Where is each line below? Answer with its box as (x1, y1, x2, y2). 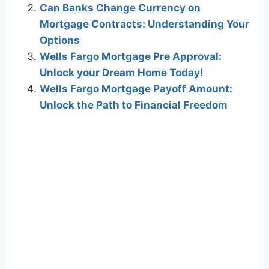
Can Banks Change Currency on (40, 2, 201, 14)
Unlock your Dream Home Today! (40, 67, 204, 79)
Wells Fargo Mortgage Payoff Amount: (40, 83, 232, 95)
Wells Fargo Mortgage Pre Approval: (40, 50, 222, 63)
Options (40, 34, 80, 47)
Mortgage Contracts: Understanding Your (40, 18, 249, 31)
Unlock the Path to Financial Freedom (40, 99, 228, 112)
